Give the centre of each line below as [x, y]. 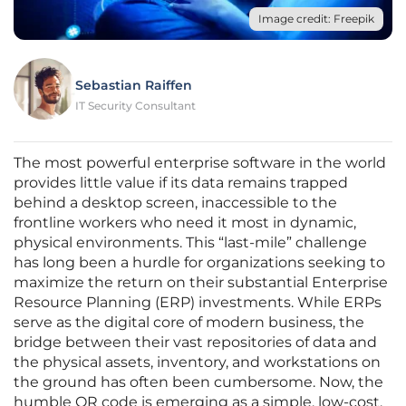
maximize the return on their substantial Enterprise [201, 283]
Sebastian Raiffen [134, 86]
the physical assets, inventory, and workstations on [197, 362]
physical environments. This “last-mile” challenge [190, 243]
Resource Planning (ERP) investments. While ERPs [198, 303]
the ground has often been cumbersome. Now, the [198, 382]
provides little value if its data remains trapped [181, 183]
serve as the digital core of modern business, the [189, 323]
